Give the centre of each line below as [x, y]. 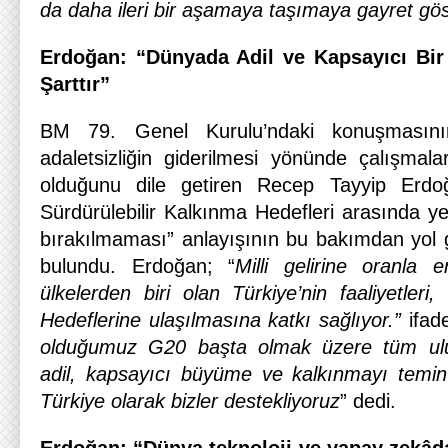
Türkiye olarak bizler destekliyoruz [190, 401]
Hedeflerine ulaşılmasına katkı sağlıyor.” [220, 320]
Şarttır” [75, 84]
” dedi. [368, 401]
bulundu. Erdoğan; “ [138, 266]
